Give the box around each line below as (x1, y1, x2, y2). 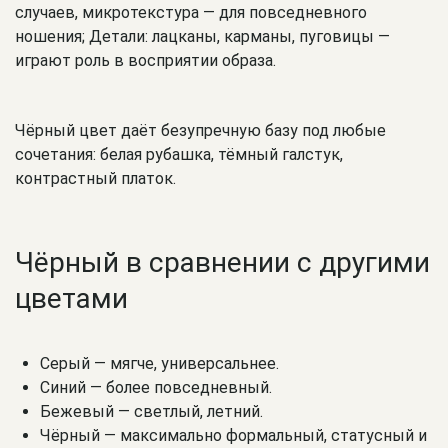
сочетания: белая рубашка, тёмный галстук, (15, 144, 343, 164)
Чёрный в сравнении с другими (15, 246, 430, 280)
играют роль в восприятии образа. (15, 50, 276, 70)
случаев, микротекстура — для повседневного (15, 2, 367, 22)
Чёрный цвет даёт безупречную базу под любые (15, 120, 386, 140)
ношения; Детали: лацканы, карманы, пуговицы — (15, 26, 390, 46)
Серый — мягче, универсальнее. (40, 354, 279, 374)
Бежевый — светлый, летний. (40, 402, 263, 422)
